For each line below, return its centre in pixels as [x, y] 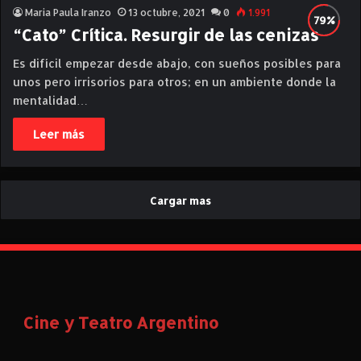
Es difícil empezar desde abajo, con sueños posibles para [177, 63]
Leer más [59, 134]
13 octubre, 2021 [166, 12]
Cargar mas [180, 201]
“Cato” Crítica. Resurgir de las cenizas [166, 35]
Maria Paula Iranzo [68, 12]
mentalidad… [50, 100]
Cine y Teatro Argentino [120, 322]
